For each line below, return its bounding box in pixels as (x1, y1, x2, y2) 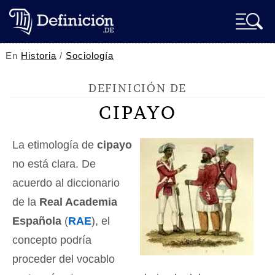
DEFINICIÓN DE (88, 81, 187, 95)
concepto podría (12, 234, 91, 246)
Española (12, 215, 61, 227)
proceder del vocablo (12, 253, 115, 265)
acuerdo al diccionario (12, 177, 120, 189)
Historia (21, 50, 57, 61)
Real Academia (39, 196, 117, 208)
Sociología (66, 50, 114, 61)
